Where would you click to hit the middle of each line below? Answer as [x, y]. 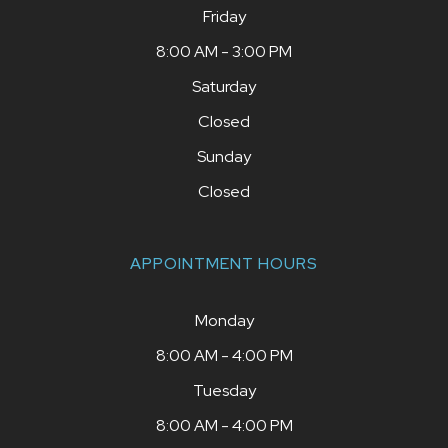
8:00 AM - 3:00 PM [224, 51]
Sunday [224, 156]
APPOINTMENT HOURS [224, 263]
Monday [224, 320]
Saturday [224, 86]
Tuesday [224, 390]
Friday [224, 16]
